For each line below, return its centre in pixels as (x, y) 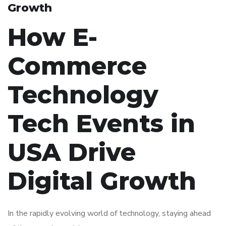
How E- (52, 38)
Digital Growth (102, 181)
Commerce (77, 66)
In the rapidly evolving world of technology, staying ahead (109, 214)
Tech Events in (101, 124)
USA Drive (72, 153)
